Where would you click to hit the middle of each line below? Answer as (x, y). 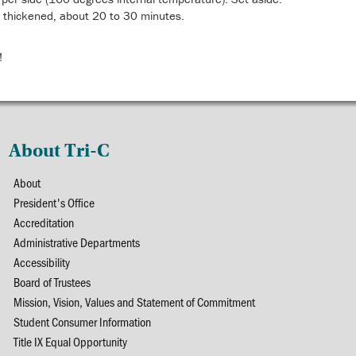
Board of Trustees (52, 282)
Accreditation (43, 222)
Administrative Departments (76, 242)
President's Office (54, 202)
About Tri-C (59, 150)
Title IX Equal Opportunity (70, 341)
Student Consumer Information (82, 321)
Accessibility (41, 262)
